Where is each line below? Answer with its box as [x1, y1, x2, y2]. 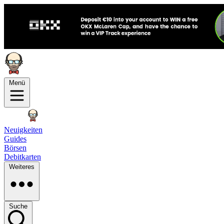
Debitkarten [4, 152, 41, 161]
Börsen [4, 143, 26, 152]
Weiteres [9, 163, 34, 170]
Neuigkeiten [4, 125, 42, 134]
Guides [4, 134, 26, 143]
